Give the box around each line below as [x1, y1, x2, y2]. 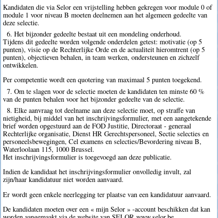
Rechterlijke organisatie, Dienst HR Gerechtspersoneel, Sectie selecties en [3, 128, 209, 138]
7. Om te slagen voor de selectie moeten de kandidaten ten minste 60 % [6, 86, 204, 96]
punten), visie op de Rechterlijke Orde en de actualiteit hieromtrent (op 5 [3, 45, 205, 54]
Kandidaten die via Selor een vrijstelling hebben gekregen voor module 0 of [3, 2, 213, 12]
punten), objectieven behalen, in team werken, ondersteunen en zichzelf [3, 53, 200, 62]
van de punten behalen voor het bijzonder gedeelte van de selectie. [3, 94, 185, 104]
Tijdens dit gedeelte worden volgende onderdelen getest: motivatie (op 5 [3, 37, 202, 47]
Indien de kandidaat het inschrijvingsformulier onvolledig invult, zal [3, 167, 192, 177]
